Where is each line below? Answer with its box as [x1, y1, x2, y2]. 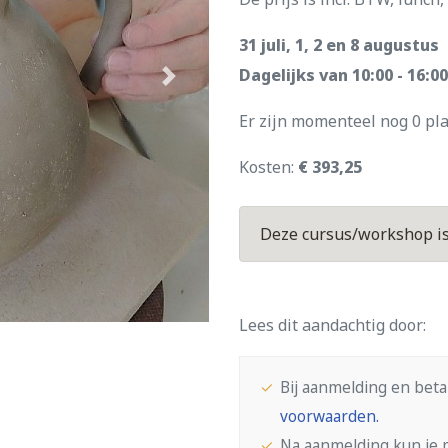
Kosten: [239, 156, 298, 178]
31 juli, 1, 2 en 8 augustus [239, 34, 439, 56]
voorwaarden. [280, 406, 379, 427]
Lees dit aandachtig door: [239, 314, 426, 336]
